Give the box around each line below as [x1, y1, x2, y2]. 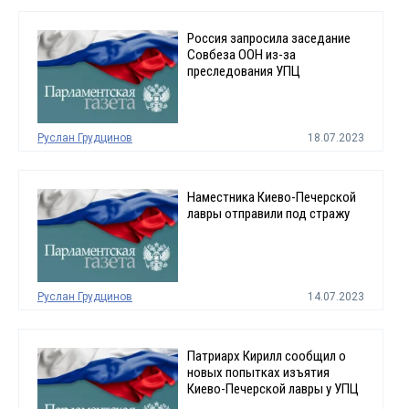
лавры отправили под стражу [186, 204, 350, 222]
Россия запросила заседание [186, 29, 351, 47]
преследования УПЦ [186, 62, 300, 79]
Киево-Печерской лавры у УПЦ [186, 381, 359, 398]
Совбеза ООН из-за [186, 46, 296, 63]
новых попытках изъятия [186, 364, 330, 382]
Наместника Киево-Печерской [186, 188, 356, 205]
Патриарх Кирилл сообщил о [186, 348, 346, 365]
